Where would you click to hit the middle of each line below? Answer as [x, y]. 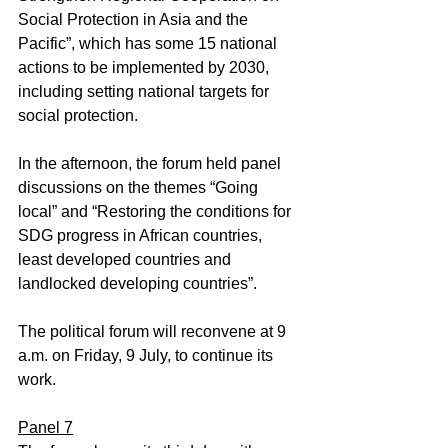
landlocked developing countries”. [137, 283]
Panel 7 [45, 427]
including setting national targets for [145, 91]
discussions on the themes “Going [140, 187]
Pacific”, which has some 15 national [149, 43]
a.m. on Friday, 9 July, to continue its [147, 355]
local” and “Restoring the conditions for [156, 211]
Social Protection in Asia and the [135, 19]
